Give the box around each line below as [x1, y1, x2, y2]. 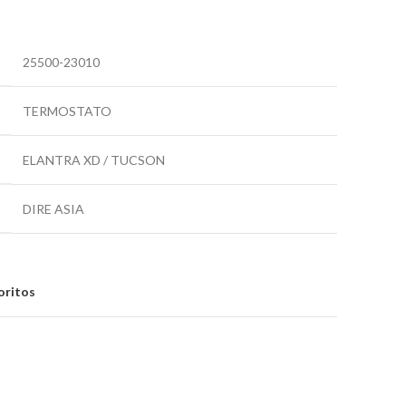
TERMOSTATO [23, 103, 111, 119]
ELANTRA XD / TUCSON [23, 152, 165, 168]
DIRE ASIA [23, 201, 84, 217]
